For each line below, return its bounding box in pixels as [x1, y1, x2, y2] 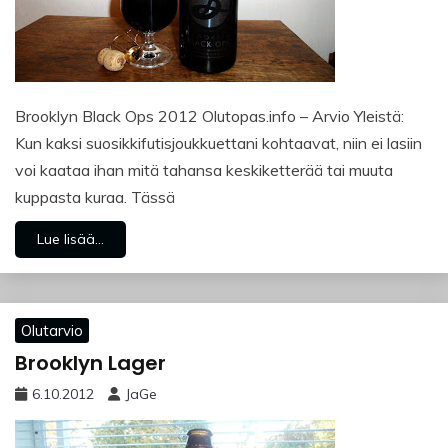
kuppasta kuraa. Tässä [15, 186, 175, 207]
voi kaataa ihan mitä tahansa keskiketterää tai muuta [15, 159, 393, 180]
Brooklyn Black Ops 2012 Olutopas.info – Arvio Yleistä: [15, 105, 404, 126]
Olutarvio [21, 320, 83, 340]
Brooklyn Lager [15, 349, 166, 378]
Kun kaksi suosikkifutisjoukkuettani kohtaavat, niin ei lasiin [15, 132, 422, 153]
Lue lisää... [37, 229, 104, 248]
